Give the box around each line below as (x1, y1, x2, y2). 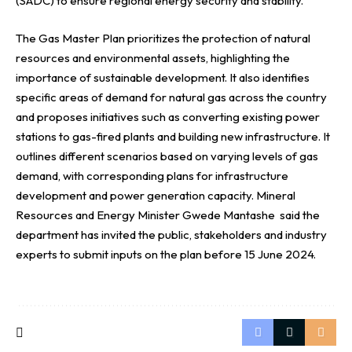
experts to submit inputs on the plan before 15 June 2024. (16, 246, 316, 262)
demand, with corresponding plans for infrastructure (16, 167, 288, 183)
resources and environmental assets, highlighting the (16, 49, 290, 65)
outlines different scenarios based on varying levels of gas (16, 148, 318, 163)
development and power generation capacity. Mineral (16, 187, 295, 203)
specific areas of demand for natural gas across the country (16, 89, 327, 104)
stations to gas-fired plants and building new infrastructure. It (16, 128, 330, 144)
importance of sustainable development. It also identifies (16, 69, 310, 85)
